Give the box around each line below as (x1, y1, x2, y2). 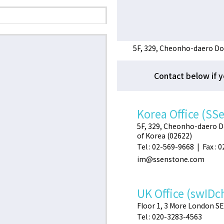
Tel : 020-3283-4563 (137, 211, 202, 221)
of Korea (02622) (137, 130, 192, 140)
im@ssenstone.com (137, 153, 204, 164)
